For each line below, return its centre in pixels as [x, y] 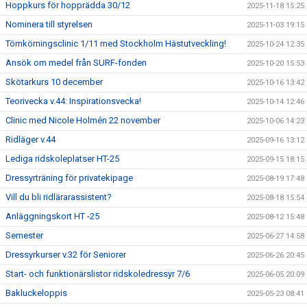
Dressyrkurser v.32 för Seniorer [66, 255]
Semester [24, 235]
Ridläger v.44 [30, 139]
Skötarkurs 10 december [54, 82]
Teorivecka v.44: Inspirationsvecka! [73, 101]
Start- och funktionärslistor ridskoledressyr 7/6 [98, 274]
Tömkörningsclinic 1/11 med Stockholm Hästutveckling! [116, 44]
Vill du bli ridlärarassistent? [59, 197]
